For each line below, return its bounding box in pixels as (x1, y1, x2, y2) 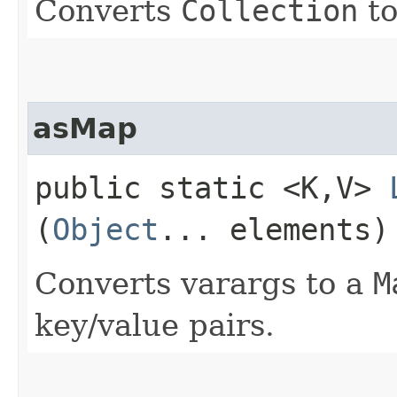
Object (52, 211, 159, 247)
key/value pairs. (35, 307, 275, 343)
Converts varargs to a (35, 265, 373, 301)
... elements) (159, 211, 389, 247)
